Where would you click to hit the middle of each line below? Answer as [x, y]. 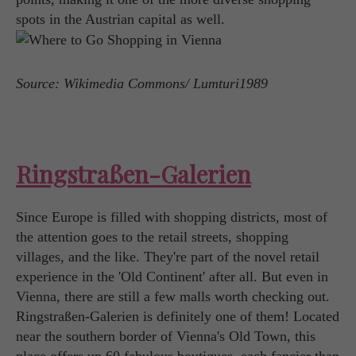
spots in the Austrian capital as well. [120, 19]
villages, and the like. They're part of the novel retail [168, 257]
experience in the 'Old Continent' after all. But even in [172, 277]
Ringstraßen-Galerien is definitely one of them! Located [178, 317]
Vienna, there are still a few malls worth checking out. [173, 297]
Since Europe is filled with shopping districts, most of [172, 217]
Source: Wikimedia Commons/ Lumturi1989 [142, 84]
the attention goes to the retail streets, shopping [152, 237]
